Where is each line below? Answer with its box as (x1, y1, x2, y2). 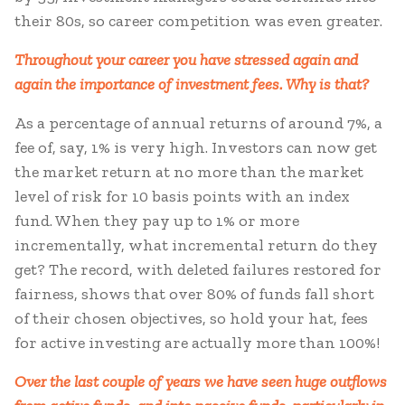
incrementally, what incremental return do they (14, 235, 378, 255)
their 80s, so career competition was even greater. (14, 11, 382, 31)
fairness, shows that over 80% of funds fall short (14, 284, 374, 304)
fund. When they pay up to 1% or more (14, 211, 299, 231)
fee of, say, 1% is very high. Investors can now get (14, 137, 377, 157)
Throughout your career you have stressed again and (14, 50, 358, 70)
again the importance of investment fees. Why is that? (14, 74, 369, 94)
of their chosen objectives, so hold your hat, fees (14, 308, 368, 328)
